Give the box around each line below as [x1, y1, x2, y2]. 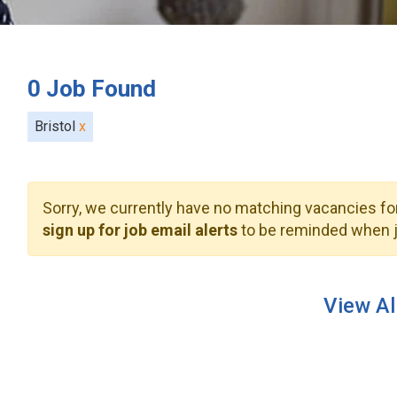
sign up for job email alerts [43, 221, 238, 239]
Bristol [35, 118, 80, 135]
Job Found [46, 75, 157, 102]
